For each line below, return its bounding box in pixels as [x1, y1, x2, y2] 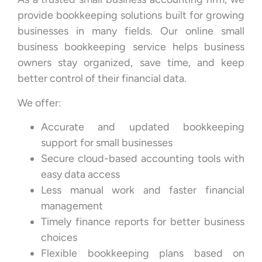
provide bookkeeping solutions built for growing [18, 9, 244, 22]
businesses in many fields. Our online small [18, 25, 244, 38]
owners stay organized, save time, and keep [18, 56, 244, 70]
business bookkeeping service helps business [18, 40, 244, 54]
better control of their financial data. [18, 72, 187, 85]
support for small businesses [41, 136, 173, 149]
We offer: [18, 96, 61, 109]
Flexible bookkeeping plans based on [41, 246, 244, 260]
